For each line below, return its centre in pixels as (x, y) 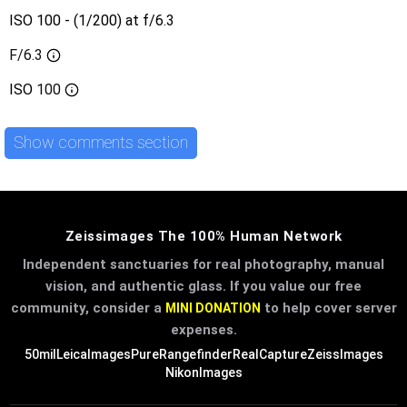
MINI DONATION (213, 308)
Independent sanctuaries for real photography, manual (203, 264)
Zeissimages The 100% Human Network (203, 236)
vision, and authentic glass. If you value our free (203, 286)
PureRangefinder (181, 354)
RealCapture (269, 354)
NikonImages (203, 372)
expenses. (203, 329)
